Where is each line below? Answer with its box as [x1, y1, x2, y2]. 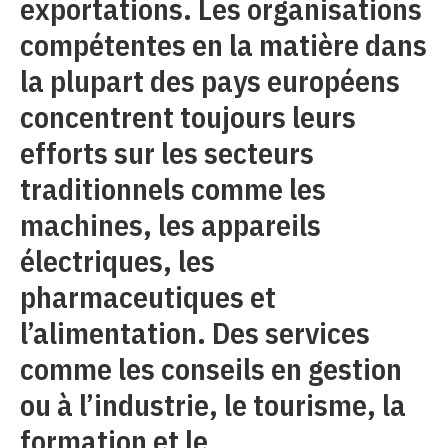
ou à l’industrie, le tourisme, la [20, 385, 406, 424]
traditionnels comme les [20, 169, 326, 208]
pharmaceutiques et [20, 277, 276, 316]
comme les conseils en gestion [20, 349, 402, 388]
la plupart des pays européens [20, 61, 400, 100]
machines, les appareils [20, 205, 321, 244]
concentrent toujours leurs [20, 97, 356, 136]
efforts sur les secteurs [20, 133, 314, 172]
